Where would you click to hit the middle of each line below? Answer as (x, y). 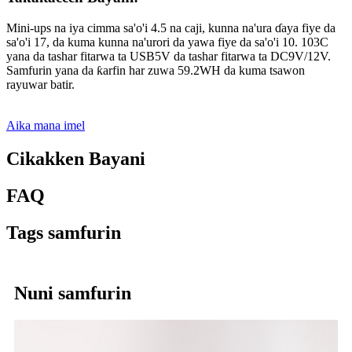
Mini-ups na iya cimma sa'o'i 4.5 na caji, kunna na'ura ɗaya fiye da (171, 27)
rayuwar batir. (40, 84)
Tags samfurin (64, 232)
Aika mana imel (46, 125)
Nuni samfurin (73, 293)
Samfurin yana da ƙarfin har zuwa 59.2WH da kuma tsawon (156, 70)
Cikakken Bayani (76, 158)
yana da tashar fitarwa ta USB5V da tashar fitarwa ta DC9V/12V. (169, 56)
